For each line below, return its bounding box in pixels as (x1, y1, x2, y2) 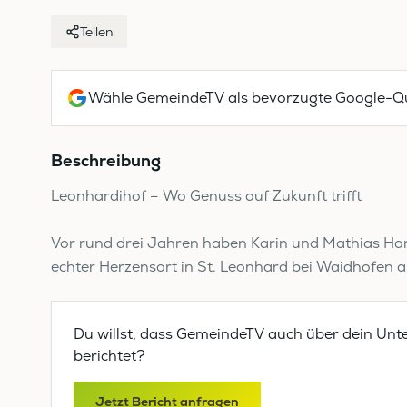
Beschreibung (51, 150, 161, 171)
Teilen (80, 24, 113, 40)
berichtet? (74, 346, 145, 365)
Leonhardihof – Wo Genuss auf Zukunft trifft (51, 186, 362, 205)
